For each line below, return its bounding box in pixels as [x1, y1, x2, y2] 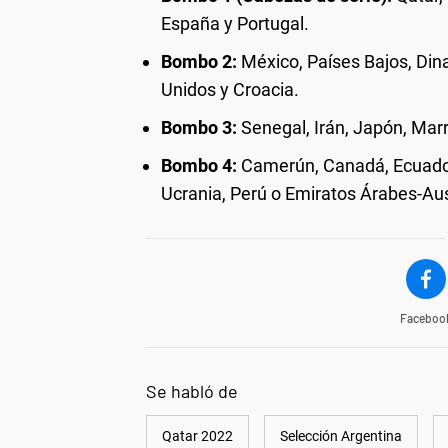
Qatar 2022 [162, 427, 233, 444]
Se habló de [146, 379, 238, 402]
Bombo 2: [161, 50, 237, 72]
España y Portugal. [161, 12, 309, 34]
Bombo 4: [161, 154, 237, 176]
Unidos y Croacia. [161, 78, 299, 100]
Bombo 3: [161, 116, 237, 138]
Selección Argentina [280, 427, 402, 444]
